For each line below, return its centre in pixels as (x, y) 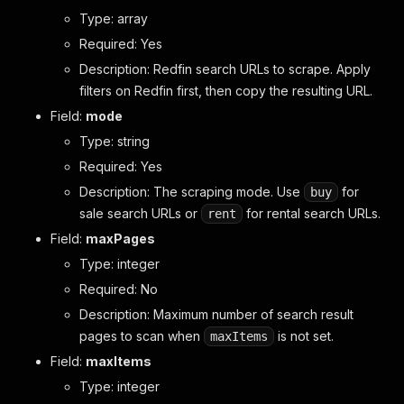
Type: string (115, 141)
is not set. (304, 336)
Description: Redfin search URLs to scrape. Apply (225, 69)
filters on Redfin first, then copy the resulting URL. (226, 91)
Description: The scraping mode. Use (192, 192)
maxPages (120, 239)
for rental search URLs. (312, 213)
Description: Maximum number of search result (216, 314)
